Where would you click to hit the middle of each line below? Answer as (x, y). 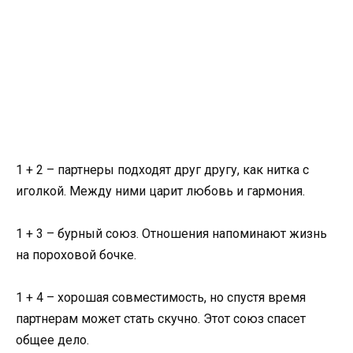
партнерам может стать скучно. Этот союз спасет (161, 319)
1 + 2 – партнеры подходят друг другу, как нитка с (162, 170)
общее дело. (52, 340)
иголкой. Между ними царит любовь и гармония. (160, 191)
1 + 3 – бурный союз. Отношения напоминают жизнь (171, 234)
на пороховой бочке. (76, 255)
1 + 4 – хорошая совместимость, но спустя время (161, 298)
